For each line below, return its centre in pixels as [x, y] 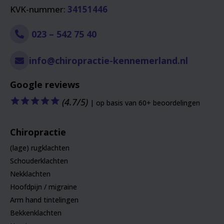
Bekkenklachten [36, 213]
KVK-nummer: [39, 9]
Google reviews [45, 85]
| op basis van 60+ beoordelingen [144, 103]
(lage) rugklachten [40, 148]
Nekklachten [30, 174]
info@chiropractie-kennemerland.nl [109, 61]
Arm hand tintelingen [44, 200]
